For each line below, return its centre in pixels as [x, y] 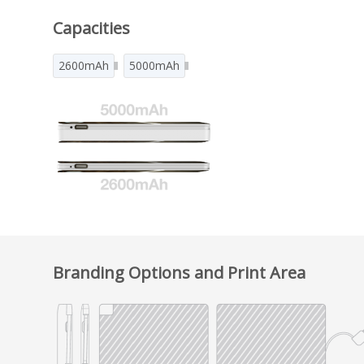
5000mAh [154, 65]
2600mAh [84, 65]
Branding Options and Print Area [179, 273]
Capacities [91, 28]
